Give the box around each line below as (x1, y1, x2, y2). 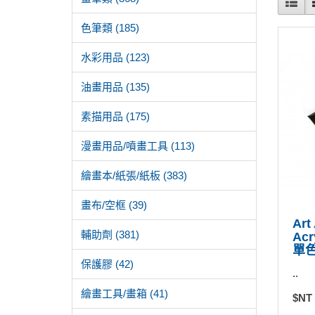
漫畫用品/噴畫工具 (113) (81, 140, 195, 152)
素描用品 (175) (81, 110, 150, 122)
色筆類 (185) (81, 22, 139, 34)
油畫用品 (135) (81, 81, 150, 93)
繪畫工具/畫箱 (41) (81, 288, 168, 300)
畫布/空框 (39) (81, 199, 147, 211)
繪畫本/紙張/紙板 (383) (81, 169, 187, 181)
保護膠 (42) (81, 258, 134, 270)
